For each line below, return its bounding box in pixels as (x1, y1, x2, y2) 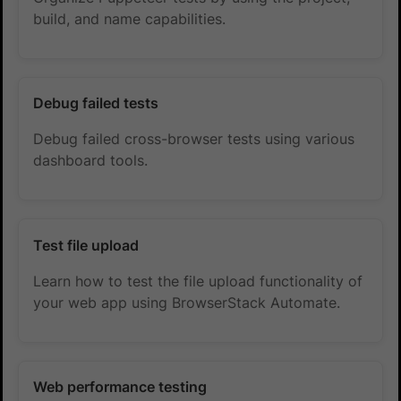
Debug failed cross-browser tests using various (33, 130, 355, 149)
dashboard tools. (33, 151, 149, 170)
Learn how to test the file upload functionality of (33, 271, 363, 290)
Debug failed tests (33, 94, 159, 113)
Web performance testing (33, 378, 208, 397)
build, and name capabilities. (33, 9, 226, 28)
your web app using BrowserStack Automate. (33, 293, 341, 311)
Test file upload (33, 235, 140, 254)
